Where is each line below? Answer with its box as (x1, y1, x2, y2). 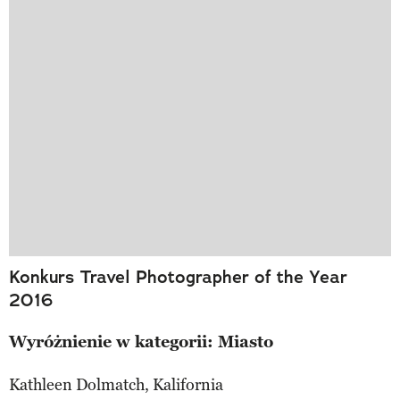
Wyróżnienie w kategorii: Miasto (9, 332, 273, 353)
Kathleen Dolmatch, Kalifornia (9, 375, 223, 396)
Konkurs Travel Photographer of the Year (9, 265, 347, 289)
